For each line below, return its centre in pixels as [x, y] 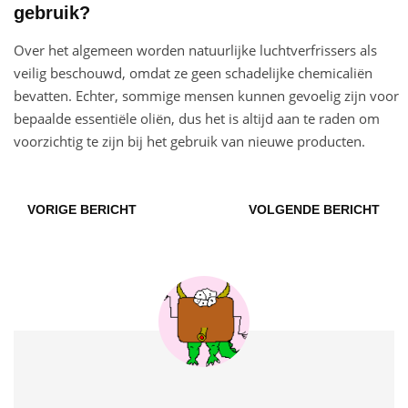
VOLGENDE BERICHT [314, 210]
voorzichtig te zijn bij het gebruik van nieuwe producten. [189, 142]
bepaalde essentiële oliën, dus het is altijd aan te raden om [197, 119]
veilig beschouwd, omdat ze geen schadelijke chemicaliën [193, 73]
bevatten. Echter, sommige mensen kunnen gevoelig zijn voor [206, 96]
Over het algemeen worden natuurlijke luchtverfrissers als [195, 51]
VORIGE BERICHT [82, 210]
